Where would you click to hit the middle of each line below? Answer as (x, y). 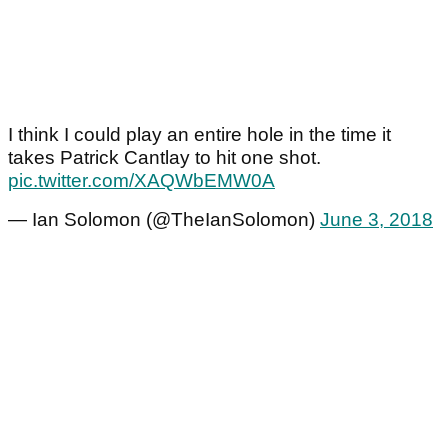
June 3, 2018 (376, 220)
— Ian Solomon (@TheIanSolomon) (164, 220)
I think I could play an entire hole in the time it (199, 135)
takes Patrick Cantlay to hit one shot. (164, 158)
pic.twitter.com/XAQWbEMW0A (141, 181)
